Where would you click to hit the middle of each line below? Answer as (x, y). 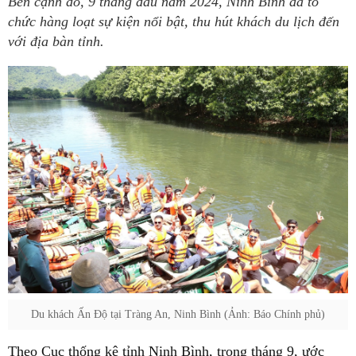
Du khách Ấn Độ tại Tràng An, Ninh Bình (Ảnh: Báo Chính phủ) (178, 314)
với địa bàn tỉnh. (56, 41)
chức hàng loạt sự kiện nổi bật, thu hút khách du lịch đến (174, 21)
